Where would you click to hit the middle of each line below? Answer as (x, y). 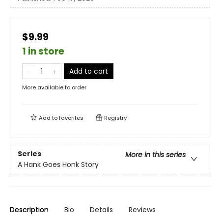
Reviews (142, 210)
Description (29, 210)
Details (101, 210)
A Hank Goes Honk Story (58, 165)
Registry (115, 118)
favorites (71, 118)
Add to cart (89, 71)
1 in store (43, 51)
